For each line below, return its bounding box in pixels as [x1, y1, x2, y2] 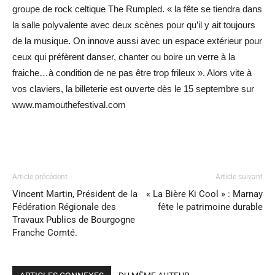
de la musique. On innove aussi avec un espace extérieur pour [12, 35, 262, 46]
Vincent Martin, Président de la [12, 188, 137, 199]
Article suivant [215, 172, 263, 181]
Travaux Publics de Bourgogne [12, 214, 135, 225]
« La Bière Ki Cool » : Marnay [146, 188, 263, 199]
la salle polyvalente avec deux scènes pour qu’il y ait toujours [12, 19, 255, 30]
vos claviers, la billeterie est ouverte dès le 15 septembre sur [12, 83, 254, 94]
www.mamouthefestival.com [12, 99, 126, 110]
